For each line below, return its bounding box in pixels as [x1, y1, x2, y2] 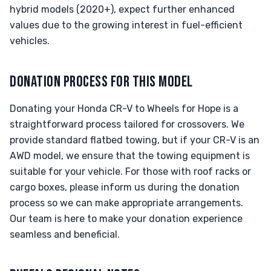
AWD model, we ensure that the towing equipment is [10, 150, 250, 162]
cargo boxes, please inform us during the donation [10, 181, 240, 193]
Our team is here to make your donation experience [10, 213, 243, 224]
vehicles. [10, 35, 50, 47]
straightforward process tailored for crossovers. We [10, 119, 244, 130]
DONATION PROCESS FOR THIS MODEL [10, 73, 193, 91]
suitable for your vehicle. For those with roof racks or [10, 166, 251, 177]
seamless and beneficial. [10, 229, 120, 240]
